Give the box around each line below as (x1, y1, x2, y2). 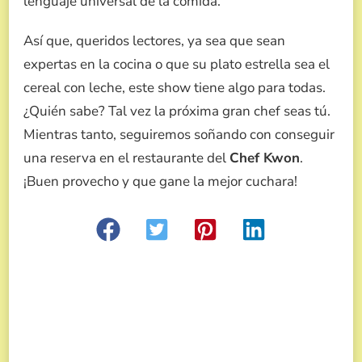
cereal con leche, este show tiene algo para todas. (23, 78, 326, 97)
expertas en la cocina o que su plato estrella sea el (23, 54, 330, 74)
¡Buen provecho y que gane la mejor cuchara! (23, 171, 297, 191)
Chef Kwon (229, 148, 300, 167)
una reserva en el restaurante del (23, 148, 229, 167)
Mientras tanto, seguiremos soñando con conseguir (23, 124, 335, 144)
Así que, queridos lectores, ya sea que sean (23, 31, 285, 50)
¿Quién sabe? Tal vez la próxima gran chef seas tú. (23, 101, 330, 120)
